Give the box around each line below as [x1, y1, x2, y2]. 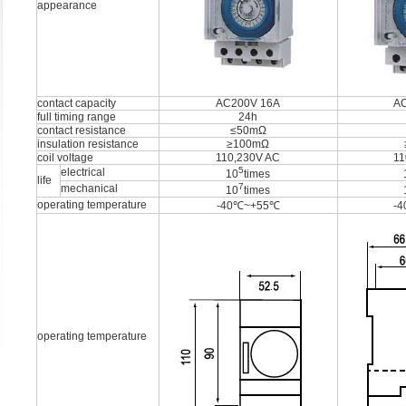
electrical [61, 166, 105, 179]
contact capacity [37, 97, 116, 110]
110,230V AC [216, 151, 281, 164]
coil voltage [37, 151, 93, 164]
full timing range [37, 111, 116, 123]
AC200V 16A [216, 97, 281, 110]
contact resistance [37, 124, 126, 137]
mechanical [61, 182, 118, 195]
